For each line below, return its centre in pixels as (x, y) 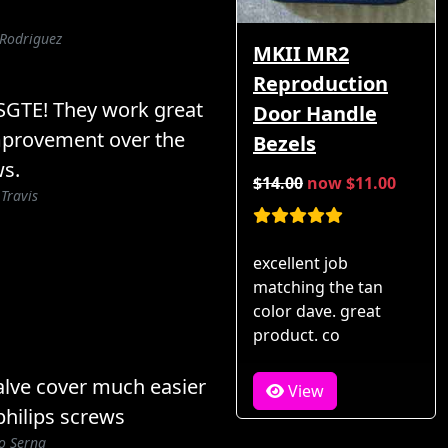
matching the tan (318, 286)
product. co (296, 334)
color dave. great (317, 310)
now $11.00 (351, 182)
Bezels (284, 143)
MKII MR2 (301, 53)
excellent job (300, 262)
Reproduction (320, 83)
